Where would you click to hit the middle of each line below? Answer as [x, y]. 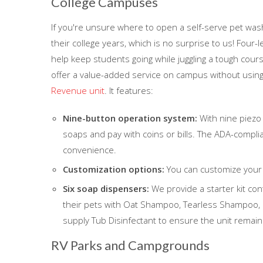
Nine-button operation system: [131, 118]
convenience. [90, 149]
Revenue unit [78, 90]
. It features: [129, 90]
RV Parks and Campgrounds [130, 245]
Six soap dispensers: [107, 188]
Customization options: [115, 169]
